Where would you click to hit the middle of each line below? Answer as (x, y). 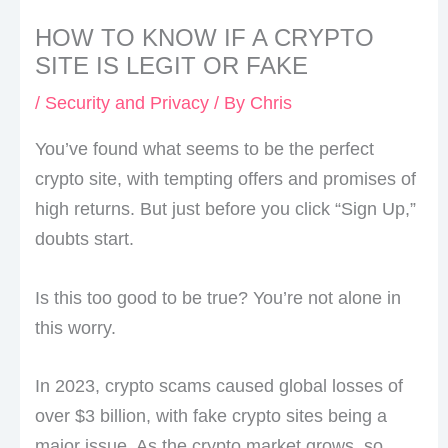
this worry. (75, 327)
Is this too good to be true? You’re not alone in (217, 297)
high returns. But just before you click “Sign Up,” (225, 208)
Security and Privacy (126, 102)
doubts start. (84, 238)
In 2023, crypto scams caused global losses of (218, 386)
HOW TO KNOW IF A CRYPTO (204, 37)
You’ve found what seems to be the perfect (204, 148)
